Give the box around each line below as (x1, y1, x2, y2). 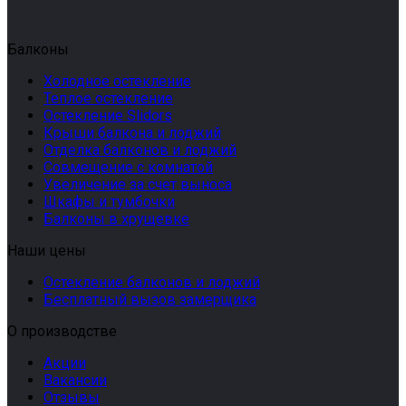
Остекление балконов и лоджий (43, 274, 260, 292)
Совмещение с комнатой (43, 159, 213, 177)
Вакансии (43, 372, 107, 390)
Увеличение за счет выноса (43, 176, 232, 194)
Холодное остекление (43, 72, 191, 91)
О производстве (7, 323, 117, 341)
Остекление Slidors (43, 107, 172, 125)
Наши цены (7, 242, 86, 260)
